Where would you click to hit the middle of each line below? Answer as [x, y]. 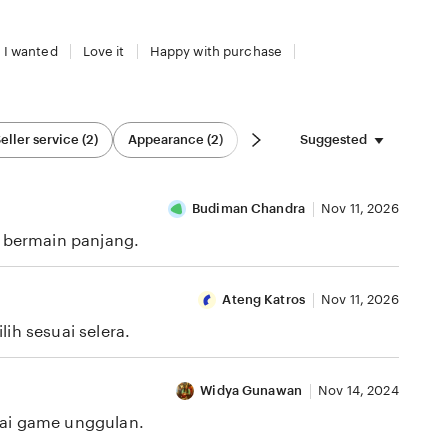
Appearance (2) [175, 140]
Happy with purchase [216, 51]
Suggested [333, 139]
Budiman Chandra [249, 208]
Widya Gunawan [251, 390]
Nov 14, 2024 [358, 390]
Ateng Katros [264, 299]
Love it [103, 51]
